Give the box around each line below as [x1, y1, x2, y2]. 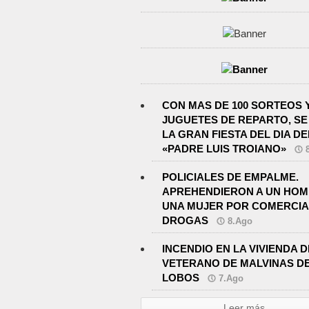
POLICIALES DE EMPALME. [162, 171, 299, 183]
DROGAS [162, 215, 208, 227]
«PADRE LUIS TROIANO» [162, 143, 286, 155]
